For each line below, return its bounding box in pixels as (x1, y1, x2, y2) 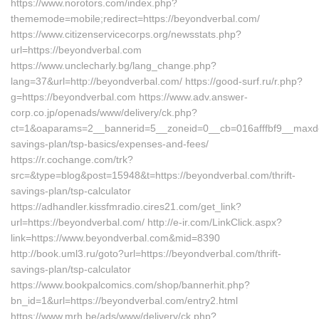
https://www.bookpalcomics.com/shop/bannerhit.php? (11, 279, 250, 291)
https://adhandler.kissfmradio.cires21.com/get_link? (11, 201, 241, 212)
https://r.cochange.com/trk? (11, 154, 133, 165)
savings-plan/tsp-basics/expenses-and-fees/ (11, 138, 209, 150)
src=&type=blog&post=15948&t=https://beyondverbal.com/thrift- (11, 169, 296, 181)
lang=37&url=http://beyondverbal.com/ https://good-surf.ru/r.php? (11, 75, 303, 87)
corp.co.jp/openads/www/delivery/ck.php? (11, 107, 197, 118)
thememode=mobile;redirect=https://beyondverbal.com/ (11, 13, 260, 24)
